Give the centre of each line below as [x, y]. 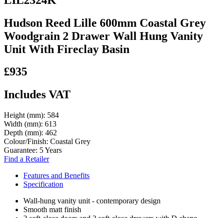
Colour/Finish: [27, 142]
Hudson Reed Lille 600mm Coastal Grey [105, 23]
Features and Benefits [56, 176]
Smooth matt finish [52, 210]
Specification [43, 184]
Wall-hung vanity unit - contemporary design [92, 201]
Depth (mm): [25, 133]
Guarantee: [22, 150]
